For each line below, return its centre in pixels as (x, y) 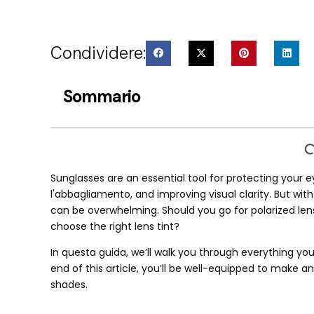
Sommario (102, 96)
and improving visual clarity (202, 194)
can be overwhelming (104, 210)
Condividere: (98, 53)
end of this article (94, 269)
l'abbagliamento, (93, 194)
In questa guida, (91, 253)
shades (68, 285)
